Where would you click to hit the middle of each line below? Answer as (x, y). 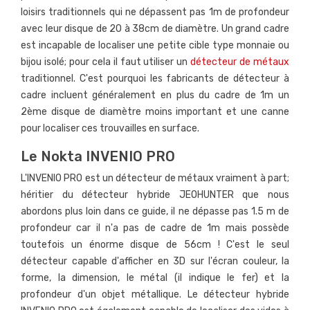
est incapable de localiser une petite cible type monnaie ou (155, 46)
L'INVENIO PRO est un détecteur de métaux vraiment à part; (155, 179)
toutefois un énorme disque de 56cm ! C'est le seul (155, 245)
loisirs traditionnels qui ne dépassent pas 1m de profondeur (155, 12)
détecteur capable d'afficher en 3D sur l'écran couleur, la (155, 262)
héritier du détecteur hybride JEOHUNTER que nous (155, 195)
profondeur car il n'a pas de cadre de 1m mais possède (155, 228)
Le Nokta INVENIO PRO (98, 157)
